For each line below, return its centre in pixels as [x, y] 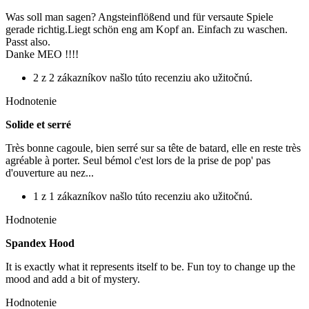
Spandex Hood [40, 243]
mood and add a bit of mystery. [73, 279]
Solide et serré [38, 124]
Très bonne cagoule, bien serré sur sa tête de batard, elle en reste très [153, 148]
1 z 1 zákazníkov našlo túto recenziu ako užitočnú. [143, 196]
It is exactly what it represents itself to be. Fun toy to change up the [150, 266]
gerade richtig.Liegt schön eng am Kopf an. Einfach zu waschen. [147, 29]
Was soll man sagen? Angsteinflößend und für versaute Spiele [139, 17]
